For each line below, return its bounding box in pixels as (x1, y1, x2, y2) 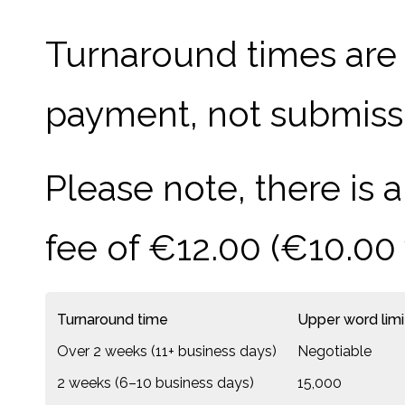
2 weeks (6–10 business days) (57, 374, 254, 392)
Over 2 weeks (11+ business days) (57, 343, 277, 361)
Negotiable (297, 343, 372, 361)
